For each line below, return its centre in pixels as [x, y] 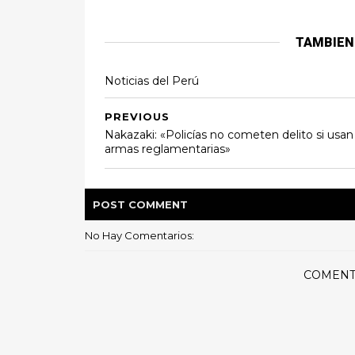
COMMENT [158, 204]
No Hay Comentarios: [139, 235]
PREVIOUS [137, 116]
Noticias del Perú [152, 81]
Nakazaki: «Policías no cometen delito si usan [229, 135]
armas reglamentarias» [168, 149]
